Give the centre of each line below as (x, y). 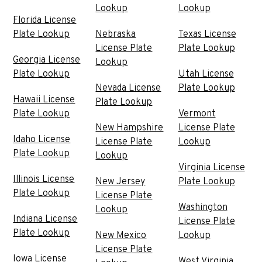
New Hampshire (130, 128)
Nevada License (128, 88)
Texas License (207, 34)
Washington (203, 207)
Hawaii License (44, 100)
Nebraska (116, 34)
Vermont (197, 114)
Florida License (45, 20)
